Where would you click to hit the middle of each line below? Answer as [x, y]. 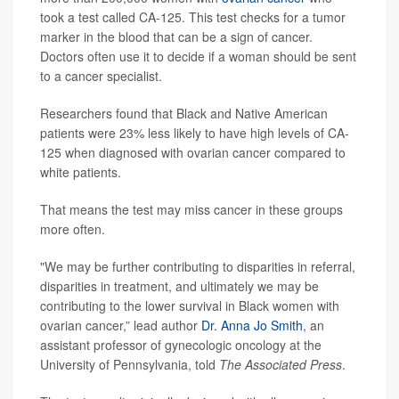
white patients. [81, 171]
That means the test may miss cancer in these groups [191, 209]
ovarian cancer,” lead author [121, 325]
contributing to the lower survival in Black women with [190, 305]
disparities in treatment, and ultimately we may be [179, 285]
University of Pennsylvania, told [130, 364]
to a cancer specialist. [101, 75]
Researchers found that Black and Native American [184, 113]
